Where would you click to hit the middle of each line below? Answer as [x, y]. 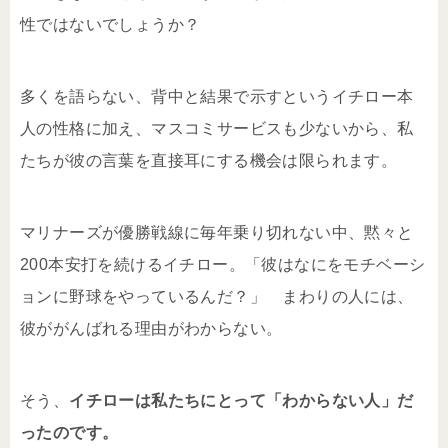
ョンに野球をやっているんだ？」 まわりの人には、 [217, 296]
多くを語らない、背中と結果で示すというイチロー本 [217, 96]
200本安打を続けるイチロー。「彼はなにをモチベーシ [223, 264]
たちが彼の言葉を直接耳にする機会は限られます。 [209, 160]
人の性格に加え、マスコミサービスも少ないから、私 [217, 128]
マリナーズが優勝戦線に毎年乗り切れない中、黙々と [217, 232]
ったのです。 [69, 432]
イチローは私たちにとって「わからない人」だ [241, 400]
